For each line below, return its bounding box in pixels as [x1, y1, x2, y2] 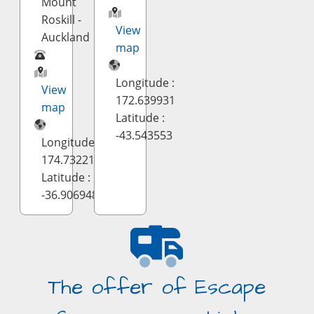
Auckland [41, 29, 90, 45]
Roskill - [41, 12, 82, 27]
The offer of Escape [48, 273, 266, 302]
